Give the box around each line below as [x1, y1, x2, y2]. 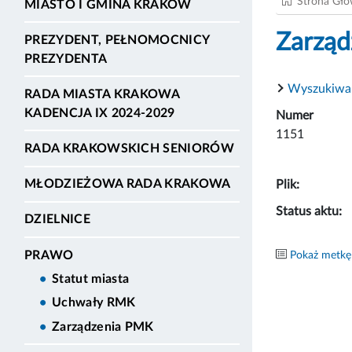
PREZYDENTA [24, 52, 108, 65]
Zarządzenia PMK [52, 320, 154, 333]
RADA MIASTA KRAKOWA [24, 87, 180, 101]
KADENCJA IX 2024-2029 [24, 106, 175, 119]
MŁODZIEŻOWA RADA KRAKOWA [24, 178, 231, 191]
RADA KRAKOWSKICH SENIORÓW [24, 142, 234, 156]
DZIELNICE [24, 213, 90, 226]
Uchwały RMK [52, 296, 136, 310]
